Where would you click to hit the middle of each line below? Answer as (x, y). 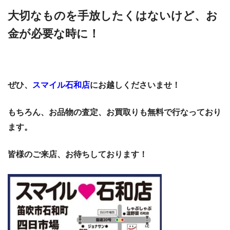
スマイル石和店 (61, 85)
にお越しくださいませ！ (135, 85)
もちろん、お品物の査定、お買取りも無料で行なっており (114, 112)
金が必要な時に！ (54, 33)
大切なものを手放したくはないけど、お (113, 15)
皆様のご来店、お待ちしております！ (78, 155)
